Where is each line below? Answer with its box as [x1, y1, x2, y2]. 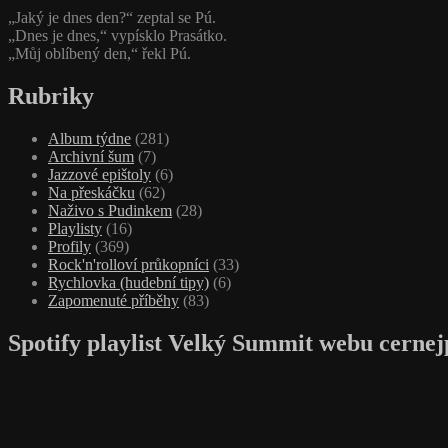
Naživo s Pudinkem [48, 201, 172, 219]
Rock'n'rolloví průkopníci [48, 255, 209, 273]
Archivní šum [48, 147, 134, 165]
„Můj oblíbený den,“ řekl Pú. [8, 45, 191, 62]
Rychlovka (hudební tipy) [48, 273, 209, 291]
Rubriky [8, 82, 94, 109]
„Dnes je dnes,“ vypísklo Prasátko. [8, 27, 227, 44]
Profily [48, 237, 91, 255]
